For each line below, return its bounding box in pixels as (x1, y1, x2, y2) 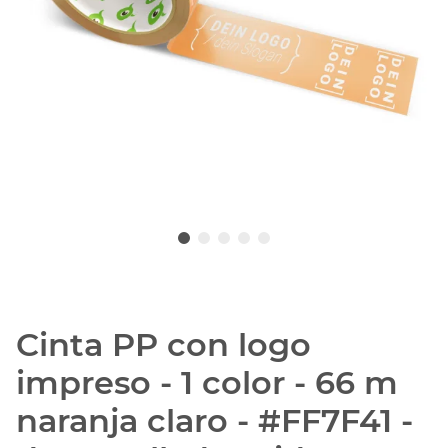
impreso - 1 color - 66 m (16, 363, 398, 403)
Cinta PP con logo (16, 325, 311, 365)
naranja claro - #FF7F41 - (16, 401, 413, 441)
